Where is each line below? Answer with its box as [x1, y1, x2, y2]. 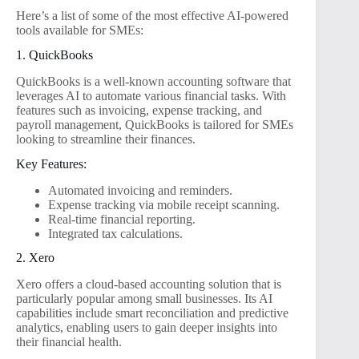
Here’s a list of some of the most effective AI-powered [16, 9, 288, 23]
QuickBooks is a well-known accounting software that [16, 74, 291, 88]
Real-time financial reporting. [48, 212, 196, 226]
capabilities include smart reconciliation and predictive [16, 306, 288, 321]
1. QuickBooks [16, 48, 93, 63]
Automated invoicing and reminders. [48, 183, 232, 197]
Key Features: [16, 156, 87, 171]
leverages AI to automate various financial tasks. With [16, 88, 286, 103]
